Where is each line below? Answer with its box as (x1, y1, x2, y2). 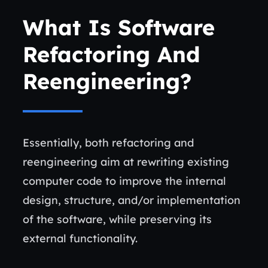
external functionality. (23, 232, 138, 245)
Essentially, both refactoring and (23, 136, 194, 150)
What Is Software (23, 14, 215, 41)
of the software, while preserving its (23, 212, 212, 226)
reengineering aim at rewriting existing (23, 155, 229, 169)
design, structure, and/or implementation (23, 193, 240, 207)
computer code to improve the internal (23, 174, 226, 188)
